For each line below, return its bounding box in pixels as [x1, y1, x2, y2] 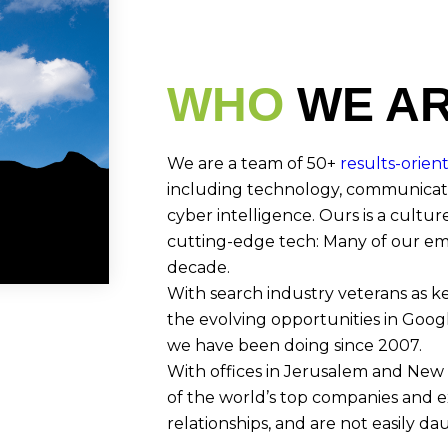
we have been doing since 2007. [166, 335, 422, 355]
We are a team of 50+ [166, 153, 340, 173]
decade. [166, 257, 230, 277]
